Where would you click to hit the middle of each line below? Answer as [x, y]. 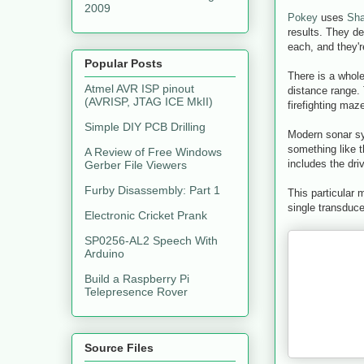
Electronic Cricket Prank [146, 216]
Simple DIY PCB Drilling [145, 127]
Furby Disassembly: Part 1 [152, 191]
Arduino [104, 254]
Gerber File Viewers [136, 165]
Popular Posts [123, 64]
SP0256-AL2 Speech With [151, 241]
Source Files [119, 347]
